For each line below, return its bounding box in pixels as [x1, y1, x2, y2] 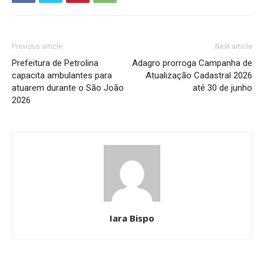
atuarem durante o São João [12, 82, 124, 94]
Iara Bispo [110, 212, 154, 225]
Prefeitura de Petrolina [12, 58, 98, 69]
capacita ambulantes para [12, 70, 112, 81]
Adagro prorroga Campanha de [132, 58, 252, 69]
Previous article [12, 42, 62, 51]
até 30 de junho [193, 82, 252, 94]
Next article [215, 42, 252, 51]
